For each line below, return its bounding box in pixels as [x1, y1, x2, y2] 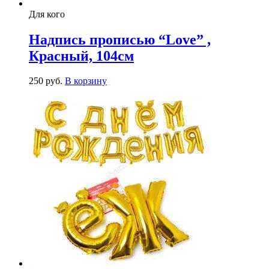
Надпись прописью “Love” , [29, 31, 211, 47]
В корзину [65, 76, 107, 86]
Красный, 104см [29, 47, 134, 64]
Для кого [29, 8, 65, 19]
